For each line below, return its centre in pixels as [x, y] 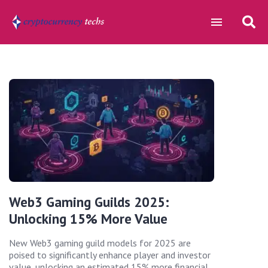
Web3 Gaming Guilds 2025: [89, 202]
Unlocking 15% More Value [88, 218]
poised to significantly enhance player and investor [110, 255]
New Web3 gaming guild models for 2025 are [100, 243]
